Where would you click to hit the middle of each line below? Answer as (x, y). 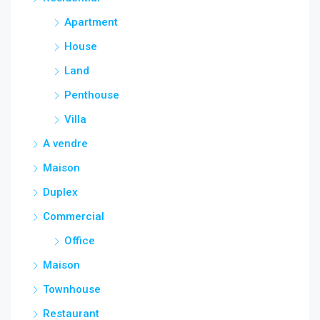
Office (80, 241)
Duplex (60, 192)
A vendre (65, 144)
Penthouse (92, 95)
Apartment (91, 22)
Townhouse (72, 289)
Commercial (74, 216)
